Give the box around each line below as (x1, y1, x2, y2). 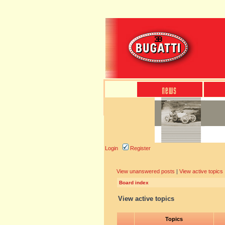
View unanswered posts (117, 168, 175, 174)
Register (129, 145, 151, 151)
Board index (119, 180, 149, 185)
